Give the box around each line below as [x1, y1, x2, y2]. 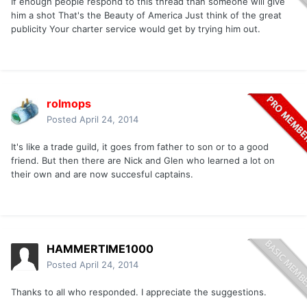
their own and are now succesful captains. [11, 169, 193, 180]
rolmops [47, 97, 91, 111]
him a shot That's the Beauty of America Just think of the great [11, 10, 282, 21]
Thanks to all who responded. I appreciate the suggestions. [11, 286, 267, 298]
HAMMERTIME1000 [47, 242, 153, 256]
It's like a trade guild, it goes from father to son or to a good [11, 141, 269, 153]
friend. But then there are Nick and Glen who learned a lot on [11, 155, 275, 167]
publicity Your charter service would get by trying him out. [11, 23, 260, 35]
